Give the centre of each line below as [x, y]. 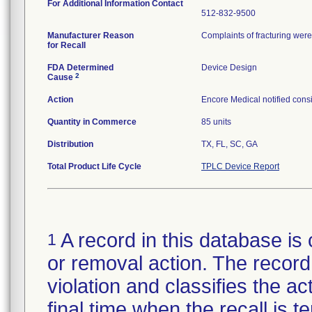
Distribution [70, 144]
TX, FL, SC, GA [229, 144]
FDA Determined [80, 68]
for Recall [67, 45]
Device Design [229, 68]
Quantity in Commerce [92, 122]
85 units [216, 122]
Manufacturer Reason [91, 36]
